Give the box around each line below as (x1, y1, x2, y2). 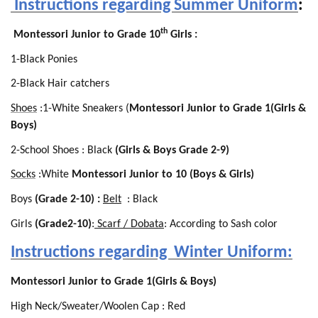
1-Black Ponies (11, 53, 77, 65)
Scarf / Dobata (94, 218, 164, 230)
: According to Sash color (164, 218, 280, 230)
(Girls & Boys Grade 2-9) (115, 144, 232, 156)
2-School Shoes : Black (11, 144, 115, 156)
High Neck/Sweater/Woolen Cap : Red (11, 300, 188, 312)
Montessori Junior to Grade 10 (13, 29, 160, 40)
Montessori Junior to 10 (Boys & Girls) (72, 169, 257, 181)
